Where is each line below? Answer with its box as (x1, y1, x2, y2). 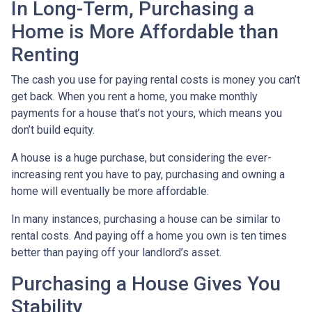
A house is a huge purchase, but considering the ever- (11, 151, 272, 165)
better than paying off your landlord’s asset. (11, 246, 221, 260)
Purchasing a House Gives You (11, 272, 281, 296)
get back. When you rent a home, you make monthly (11, 90, 258, 104)
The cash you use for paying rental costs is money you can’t (11, 73, 300, 87)
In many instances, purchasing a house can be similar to (11, 212, 281, 226)
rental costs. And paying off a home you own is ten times (11, 229, 287, 243)
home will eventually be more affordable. (11, 185, 209, 198)
